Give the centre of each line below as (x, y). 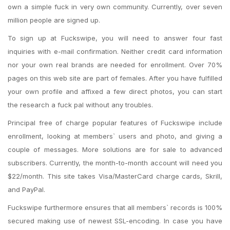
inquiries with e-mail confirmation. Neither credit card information (115, 51)
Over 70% (204, 65)
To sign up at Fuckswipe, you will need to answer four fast (115, 38)
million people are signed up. (54, 20)
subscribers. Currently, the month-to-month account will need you (115, 163)
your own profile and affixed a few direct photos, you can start (115, 91)
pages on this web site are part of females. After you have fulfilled (115, 78)
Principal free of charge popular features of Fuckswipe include (115, 123)
